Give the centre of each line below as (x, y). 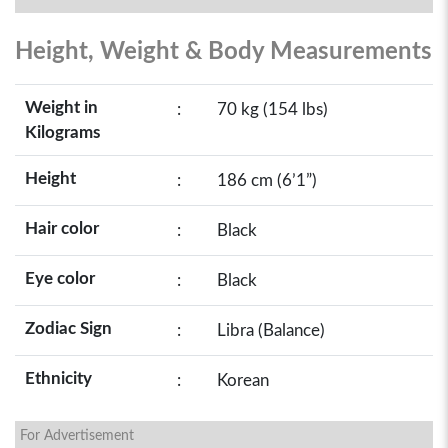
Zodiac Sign (68, 328)
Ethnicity (58, 378)
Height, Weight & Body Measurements (223, 52)
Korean (243, 380)
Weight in (61, 107)
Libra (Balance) (271, 330)
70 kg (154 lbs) (272, 109)
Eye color (60, 278)
